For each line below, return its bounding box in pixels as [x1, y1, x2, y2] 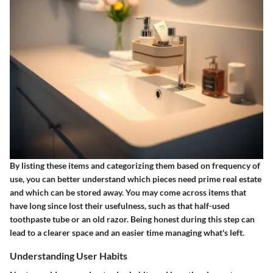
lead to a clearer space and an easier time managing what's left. [10, 227, 244, 238]
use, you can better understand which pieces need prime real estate [10, 174, 261, 185]
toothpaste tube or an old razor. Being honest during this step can [10, 214, 255, 225]
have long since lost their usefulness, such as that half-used [10, 200, 230, 211]
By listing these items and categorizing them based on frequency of [10, 160, 260, 171]
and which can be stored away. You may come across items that [10, 187, 246, 198]
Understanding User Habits [10, 250, 127, 262]
